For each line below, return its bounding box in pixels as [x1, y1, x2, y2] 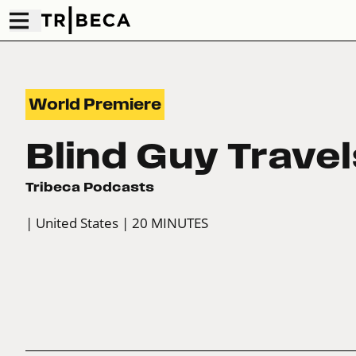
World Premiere [29, 96, 161, 114]
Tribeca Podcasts [25, 180, 154, 195]
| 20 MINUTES [122, 215, 208, 232]
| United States [25, 215, 118, 232]
